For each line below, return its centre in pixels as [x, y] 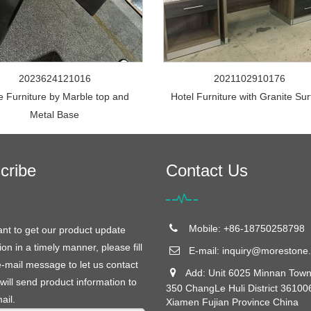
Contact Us [207, 170]
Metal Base [55, 115]
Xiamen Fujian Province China [232, 302]
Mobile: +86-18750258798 [244, 228]
